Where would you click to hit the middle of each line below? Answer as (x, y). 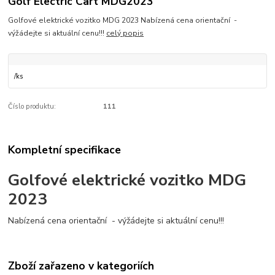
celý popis (125, 33)
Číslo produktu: (32, 106)
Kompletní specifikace (65, 150)
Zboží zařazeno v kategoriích (81, 266)
